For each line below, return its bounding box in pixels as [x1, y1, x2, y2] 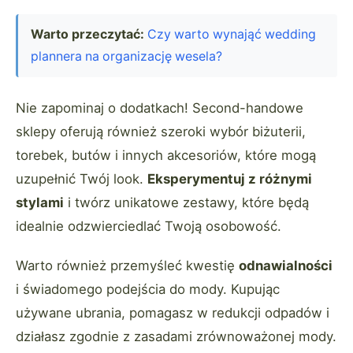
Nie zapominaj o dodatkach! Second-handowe [16, 99, 303, 116]
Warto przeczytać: [31, 26, 144, 42]
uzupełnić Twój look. [16, 170, 147, 187]
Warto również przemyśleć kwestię [16, 257, 239, 273]
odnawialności [239, 257, 333, 273]
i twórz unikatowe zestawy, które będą [64, 194, 309, 210]
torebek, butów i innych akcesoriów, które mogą [16, 147, 316, 163]
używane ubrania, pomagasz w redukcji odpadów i [16, 304, 329, 321]
